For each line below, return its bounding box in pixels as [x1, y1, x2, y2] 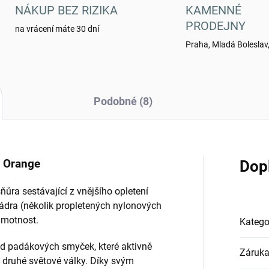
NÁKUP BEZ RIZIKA [14, 3, 118, 18]
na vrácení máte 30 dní [14, 24, 99, 34]
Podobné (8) [93, 95, 153, 108]
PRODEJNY [186, 19, 246, 34]
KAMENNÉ [186, 3, 241, 18]
